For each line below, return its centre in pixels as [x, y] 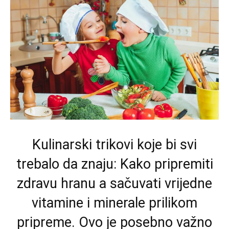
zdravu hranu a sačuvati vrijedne [114, 183]
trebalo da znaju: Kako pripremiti [114, 164]
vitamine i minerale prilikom [114, 203]
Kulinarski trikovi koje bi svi [114, 144]
